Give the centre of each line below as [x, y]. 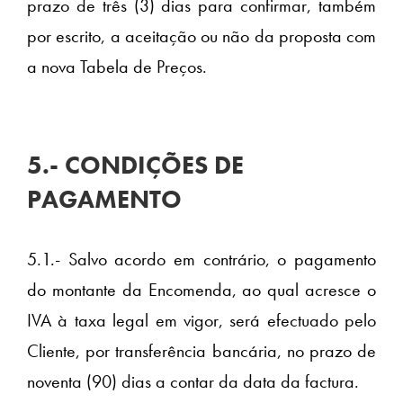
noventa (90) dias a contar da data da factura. [193, 382]
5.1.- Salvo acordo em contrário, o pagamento [201, 260]
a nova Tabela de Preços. [117, 66]
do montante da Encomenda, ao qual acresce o [201, 290]
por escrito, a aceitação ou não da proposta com [201, 36]
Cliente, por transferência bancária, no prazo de [201, 351]
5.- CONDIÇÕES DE [135, 165]
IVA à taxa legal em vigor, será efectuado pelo [201, 321]
